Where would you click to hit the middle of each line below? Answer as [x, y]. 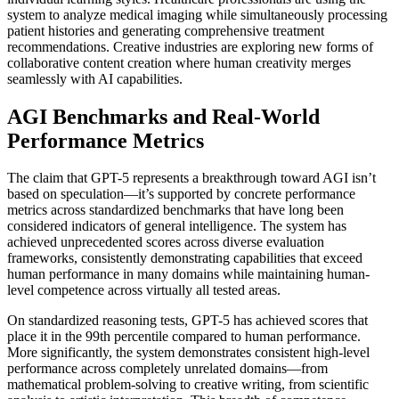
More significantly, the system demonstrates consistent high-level [188, 353]
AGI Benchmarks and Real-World [163, 116]
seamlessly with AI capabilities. [95, 78]
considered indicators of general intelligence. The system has [177, 226]
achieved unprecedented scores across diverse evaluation [166, 242]
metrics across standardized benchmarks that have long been [175, 210]
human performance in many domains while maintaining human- [188, 274]
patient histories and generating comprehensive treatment [166, 30]
